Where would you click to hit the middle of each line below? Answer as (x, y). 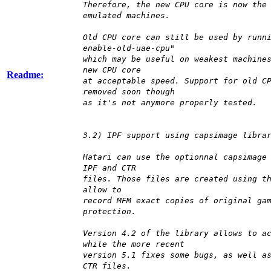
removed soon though (129, 92)
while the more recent (134, 244)
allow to (102, 190)
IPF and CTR (109, 168)
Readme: (25, 75)
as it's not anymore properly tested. (170, 103)
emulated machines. (126, 16)
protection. (109, 212)
